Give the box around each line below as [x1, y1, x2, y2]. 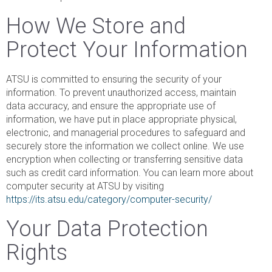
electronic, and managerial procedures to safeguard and [6, 126, 245, 138]
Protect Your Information [6, 36, 248, 63]
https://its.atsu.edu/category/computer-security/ [6, 193, 212, 205]
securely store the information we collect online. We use [6, 140, 244, 152]
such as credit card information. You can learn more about [6, 166, 253, 178]
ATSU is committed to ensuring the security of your [6, 73, 222, 85]
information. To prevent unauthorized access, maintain [6, 86, 236, 98]
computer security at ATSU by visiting [6, 180, 164, 192]
